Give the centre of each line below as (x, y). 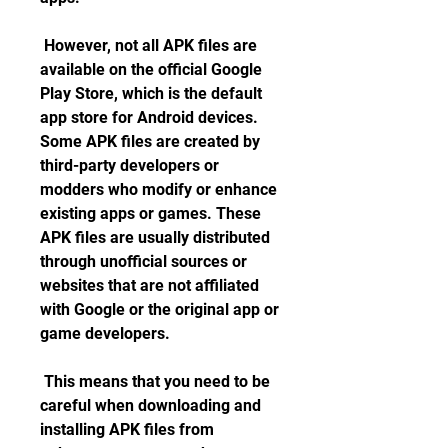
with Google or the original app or (159, 309)
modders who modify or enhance (158, 189)
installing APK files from (127, 429)
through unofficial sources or (143, 261)
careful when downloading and (150, 405)
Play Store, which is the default (151, 93)
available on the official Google (151, 69)
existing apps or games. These (150, 213)
